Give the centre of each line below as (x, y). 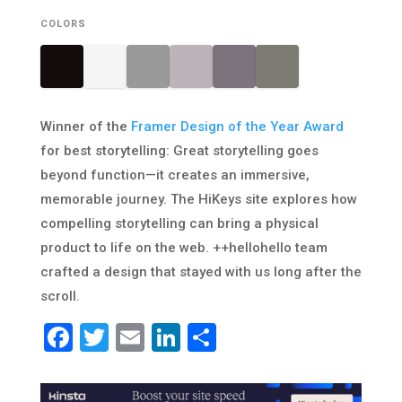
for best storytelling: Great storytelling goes (179, 151)
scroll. (60, 297)
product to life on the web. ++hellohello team (184, 248)
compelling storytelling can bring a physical (179, 224)
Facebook (134, 338)
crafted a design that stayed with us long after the (201, 272)
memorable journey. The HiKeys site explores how (198, 200)
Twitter (154, 338)
